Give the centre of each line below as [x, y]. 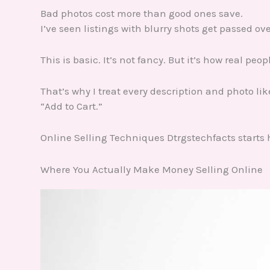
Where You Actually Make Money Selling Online [152, 169]
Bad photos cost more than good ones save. [142, 13]
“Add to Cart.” [71, 106]
